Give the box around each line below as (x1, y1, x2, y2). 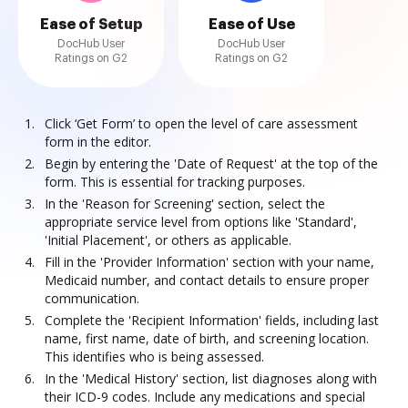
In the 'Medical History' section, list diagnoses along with (45, 370, 377, 387)
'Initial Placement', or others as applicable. (45, 231, 291, 249)
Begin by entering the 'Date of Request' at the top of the (45, 155, 378, 172)
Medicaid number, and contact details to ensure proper (45, 271, 369, 289)
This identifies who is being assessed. (45, 348, 264, 365)
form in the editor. (45, 133, 151, 150)
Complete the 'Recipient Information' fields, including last (45, 311, 379, 329)
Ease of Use (208, 17, 295, 32)
